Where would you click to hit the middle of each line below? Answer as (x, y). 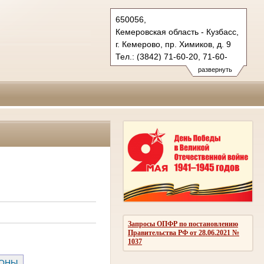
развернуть (215, 70)
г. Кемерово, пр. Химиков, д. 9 (173, 44)
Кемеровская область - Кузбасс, (177, 32)
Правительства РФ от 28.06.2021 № (184, 232)
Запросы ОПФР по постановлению (183, 224)
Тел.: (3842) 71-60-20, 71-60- (171, 57)
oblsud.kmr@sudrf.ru (155, 81)
